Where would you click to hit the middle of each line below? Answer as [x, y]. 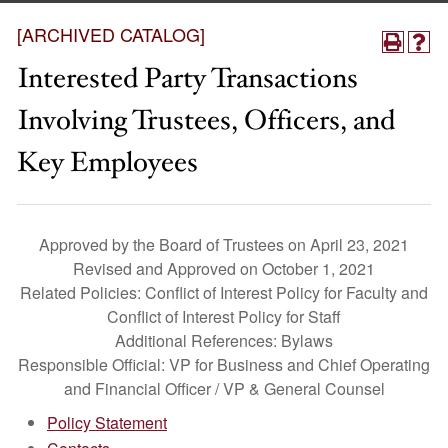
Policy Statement [107, 422]
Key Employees [107, 162]
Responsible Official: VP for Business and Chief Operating [224, 364]
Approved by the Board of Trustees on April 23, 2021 [224, 244]
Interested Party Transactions [187, 78]
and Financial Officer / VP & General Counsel [224, 388]
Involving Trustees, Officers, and [206, 120]
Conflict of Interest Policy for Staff [224, 316]
